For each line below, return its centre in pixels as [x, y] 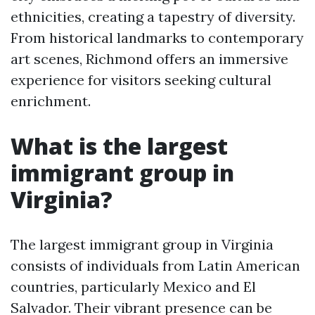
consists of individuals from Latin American [155, 265]
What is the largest [119, 146]
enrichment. [51, 101]
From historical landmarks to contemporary [157, 38]
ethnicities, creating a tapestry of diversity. [153, 17]
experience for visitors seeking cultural [141, 80]
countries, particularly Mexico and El [133, 287]
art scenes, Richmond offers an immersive [149, 59]
